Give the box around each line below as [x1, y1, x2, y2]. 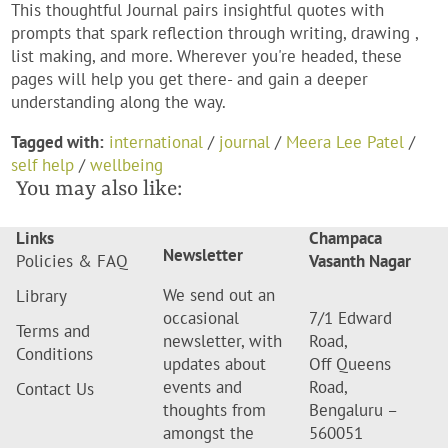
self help [11, 154, 75, 177]
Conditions [16, 343, 93, 366]
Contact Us [16, 378, 94, 401]
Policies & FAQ [16, 250, 128, 273]
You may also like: [16, 178, 182, 203]
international [109, 131, 204, 154]
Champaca [309, 227, 383, 250]
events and [162, 376, 242, 399]
